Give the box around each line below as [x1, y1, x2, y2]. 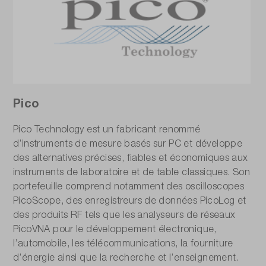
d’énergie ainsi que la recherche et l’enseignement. [13, 251, 239, 262]
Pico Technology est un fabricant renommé [13, 123, 201, 134]
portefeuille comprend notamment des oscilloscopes [13, 180, 245, 191]
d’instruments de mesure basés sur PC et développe [13, 137, 243, 148]
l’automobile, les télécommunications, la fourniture [13, 237, 233, 248]
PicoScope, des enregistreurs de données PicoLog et [13, 194, 246, 205]
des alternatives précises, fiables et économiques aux [13, 151, 248, 163]
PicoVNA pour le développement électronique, [13, 223, 217, 234]
